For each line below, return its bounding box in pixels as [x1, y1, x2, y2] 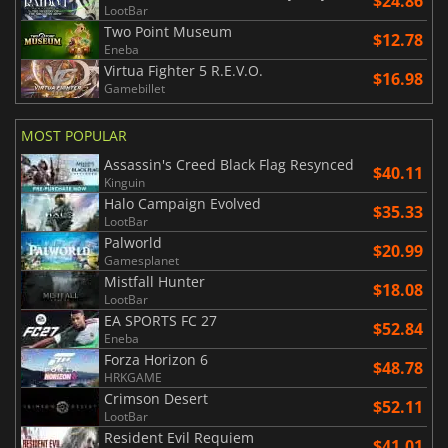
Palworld [104, 233, 162, 253]
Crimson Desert [104, 389, 208, 409]
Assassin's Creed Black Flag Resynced [104, 155, 354, 175]
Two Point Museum [104, 22, 232, 42]
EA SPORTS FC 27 [104, 311, 217, 331]
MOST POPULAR [21, 126, 127, 146]
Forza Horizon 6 [104, 350, 208, 370]
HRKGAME [104, 369, 162, 387]
